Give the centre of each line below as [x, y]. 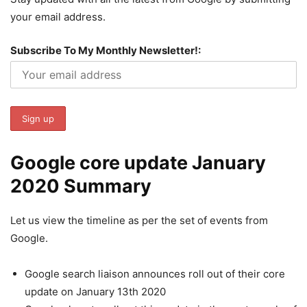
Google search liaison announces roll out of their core [155, 274]
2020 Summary [81, 186]
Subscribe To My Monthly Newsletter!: [106, 51]
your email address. [58, 17]
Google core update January [138, 163]
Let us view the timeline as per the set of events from [139, 221]
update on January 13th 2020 [95, 292]
